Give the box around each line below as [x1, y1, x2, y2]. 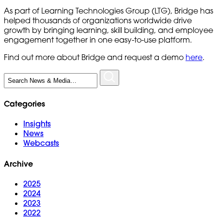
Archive [4, 158, 33, 169]
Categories [4, 98, 45, 109]
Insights [23, 119, 51, 129]
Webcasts [23, 138, 59, 148]
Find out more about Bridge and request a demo [4, 52, 186, 62]
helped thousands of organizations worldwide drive [4, 15, 192, 25]
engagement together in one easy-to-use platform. [4, 34, 192, 45]
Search [3, 69, 30, 79]
